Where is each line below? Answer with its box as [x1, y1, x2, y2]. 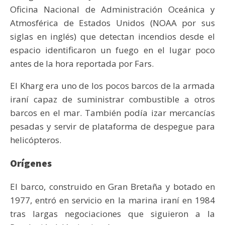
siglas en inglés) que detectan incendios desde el [10, 31, 215, 43]
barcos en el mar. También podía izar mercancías [10, 107, 215, 119]
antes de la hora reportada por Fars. [10, 58, 154, 70]
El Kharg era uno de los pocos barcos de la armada [10, 80, 215, 92]
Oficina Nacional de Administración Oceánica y [10, 4, 215, 16]
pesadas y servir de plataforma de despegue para [10, 121, 215, 133]
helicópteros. [10, 134, 61, 146]
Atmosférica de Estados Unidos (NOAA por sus [10, 17, 215, 29]
